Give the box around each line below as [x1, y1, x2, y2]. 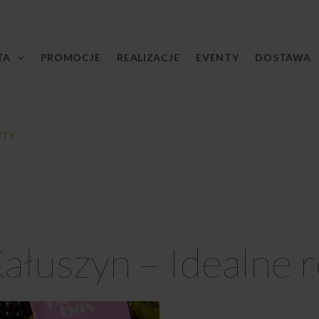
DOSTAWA [255, 51, 311, 63]
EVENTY [196, 51, 239, 63]
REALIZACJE [117, 51, 180, 63]
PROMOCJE [40, 51, 101, 63]
